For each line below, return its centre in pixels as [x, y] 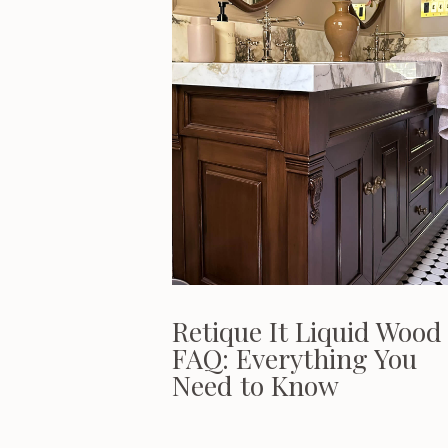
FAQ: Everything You [294, 358]
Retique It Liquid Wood [307, 331]
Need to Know [255, 385]
